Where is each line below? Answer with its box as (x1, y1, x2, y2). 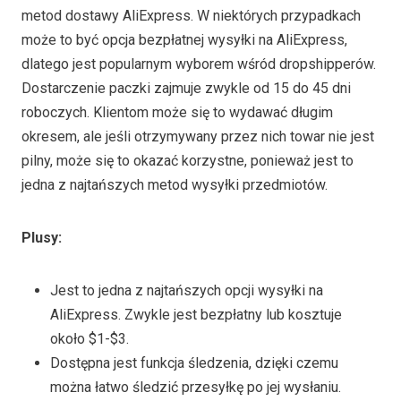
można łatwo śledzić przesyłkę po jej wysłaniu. (50, 378, 341, 396)
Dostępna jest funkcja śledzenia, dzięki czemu (50, 354, 338, 371)
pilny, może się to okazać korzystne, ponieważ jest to (21, 151, 354, 169)
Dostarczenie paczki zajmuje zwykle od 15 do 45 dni (21, 79, 351, 97)
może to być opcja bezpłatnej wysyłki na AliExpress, (21, 30, 347, 48)
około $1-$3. (50, 329, 129, 347)
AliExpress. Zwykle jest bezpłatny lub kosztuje (50, 305, 342, 323)
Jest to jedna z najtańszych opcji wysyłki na (50, 281, 323, 299)
